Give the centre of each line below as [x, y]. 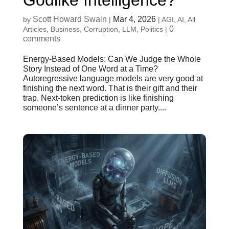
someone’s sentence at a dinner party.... [94, 108]
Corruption [101, 29]
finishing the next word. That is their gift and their [110, 88]
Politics [152, 29]
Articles [35, 29]
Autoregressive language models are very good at [113, 79]
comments [41, 39]
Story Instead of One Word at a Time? [90, 69]
